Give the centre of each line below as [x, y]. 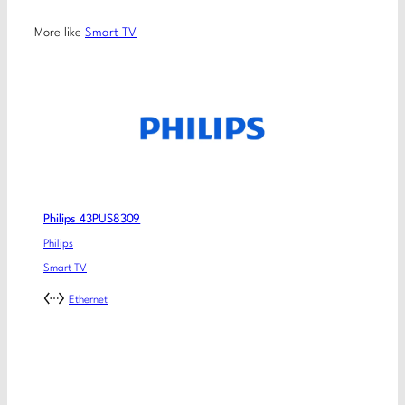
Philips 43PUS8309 [92, 219]
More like [60, 33]
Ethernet [88, 301]
